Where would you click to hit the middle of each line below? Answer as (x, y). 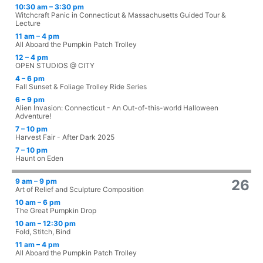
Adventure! (33, 116)
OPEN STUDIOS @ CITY (55, 66)
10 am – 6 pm (38, 203)
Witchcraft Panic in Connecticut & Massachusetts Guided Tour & (121, 15)
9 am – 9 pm (36, 181)
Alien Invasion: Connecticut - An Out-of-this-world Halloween (117, 108)
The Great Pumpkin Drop (56, 211)
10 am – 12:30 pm (45, 224)
